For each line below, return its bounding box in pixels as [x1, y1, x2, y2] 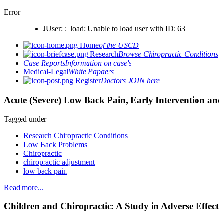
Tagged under [4, 114, 46, 123]
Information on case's [65, 59, 131, 67]
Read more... [4, 183, 44, 192]
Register [73, 76, 101, 85]
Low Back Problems [23, 140, 87, 149]
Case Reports [23, 59, 65, 67]
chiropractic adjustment [23, 157, 95, 166]
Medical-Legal [23, 67, 68, 76]
